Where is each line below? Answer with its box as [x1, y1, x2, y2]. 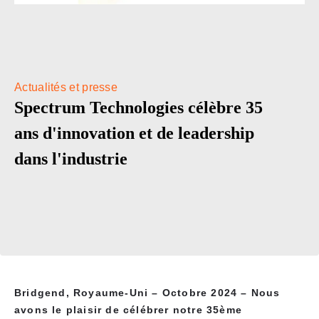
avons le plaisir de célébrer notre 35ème [14, 304, 242, 316]
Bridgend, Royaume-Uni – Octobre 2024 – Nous [14, 287, 281, 299]
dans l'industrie [14, 150, 127, 169]
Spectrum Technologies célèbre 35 [14, 98, 263, 117]
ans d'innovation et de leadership [14, 124, 254, 143]
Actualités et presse [14, 81, 117, 94]
